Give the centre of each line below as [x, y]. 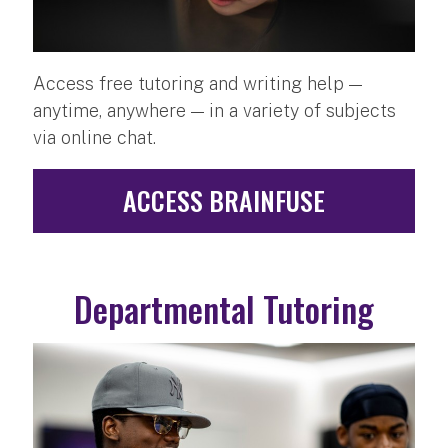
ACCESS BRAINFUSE [224, 200]
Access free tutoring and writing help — [197, 83]
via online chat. [94, 137]
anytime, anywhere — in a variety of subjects [214, 110]
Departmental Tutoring [224, 308]
